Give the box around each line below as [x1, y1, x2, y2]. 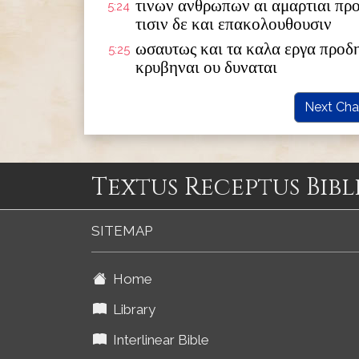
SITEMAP [91, 223, 152, 239]
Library [107, 301, 155, 317]
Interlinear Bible [107, 332, 209, 348]
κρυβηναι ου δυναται [135, 58, 277, 77]
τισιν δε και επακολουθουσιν [135, 14, 332, 34]
